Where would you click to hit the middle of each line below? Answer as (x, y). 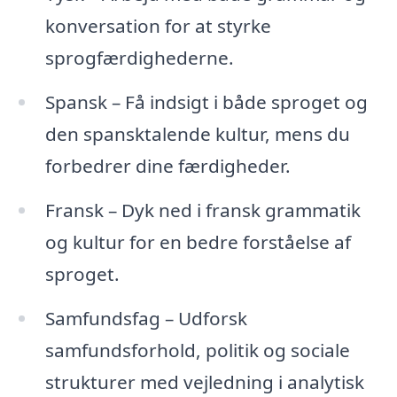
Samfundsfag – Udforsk (146, 318)
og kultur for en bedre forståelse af (198, 241)
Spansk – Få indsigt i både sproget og (206, 102)
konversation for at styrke (158, 26)
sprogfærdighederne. (139, 58)
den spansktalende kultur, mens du (197, 134)
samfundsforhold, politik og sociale (197, 350)
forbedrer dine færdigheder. (167, 166)
